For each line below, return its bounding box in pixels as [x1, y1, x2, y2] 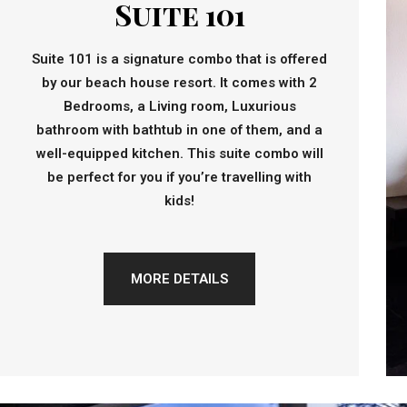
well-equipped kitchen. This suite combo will [35, 144, 323, 162]
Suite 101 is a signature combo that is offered [32, 50, 328, 67]
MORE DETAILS [131, 270, 229, 287]
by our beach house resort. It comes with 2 [42, 74, 318, 91]
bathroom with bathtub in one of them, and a [36, 121, 323, 138]
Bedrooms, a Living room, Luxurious [63, 97, 296, 114]
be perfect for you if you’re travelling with [47, 168, 313, 185]
